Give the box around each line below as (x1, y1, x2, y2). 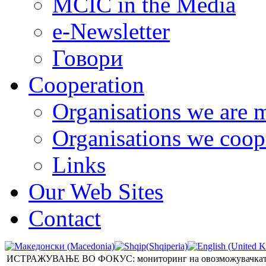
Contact (28, 205, 101, 231)
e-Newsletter (52, 18, 170, 44)
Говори (52, 45, 123, 71)
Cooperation (28, 71, 144, 97)
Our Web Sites (28, 178, 163, 204)
